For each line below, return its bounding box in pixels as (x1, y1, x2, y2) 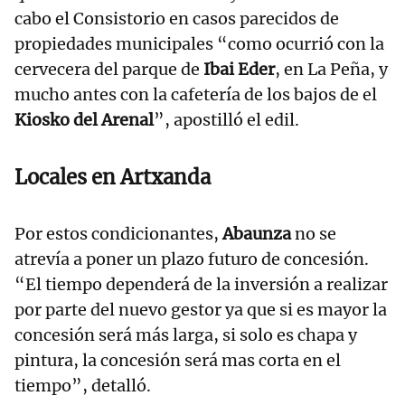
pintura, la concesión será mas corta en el (14, 350, 341, 372)
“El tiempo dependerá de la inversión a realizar (14, 274, 388, 296)
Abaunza (222, 223, 295, 245)
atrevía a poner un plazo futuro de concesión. (14, 249, 369, 270)
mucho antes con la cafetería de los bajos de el (14, 84, 377, 106)
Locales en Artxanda (14, 165, 211, 191)
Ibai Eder (200, 59, 275, 80)
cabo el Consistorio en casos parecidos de (14, 8, 339, 30)
